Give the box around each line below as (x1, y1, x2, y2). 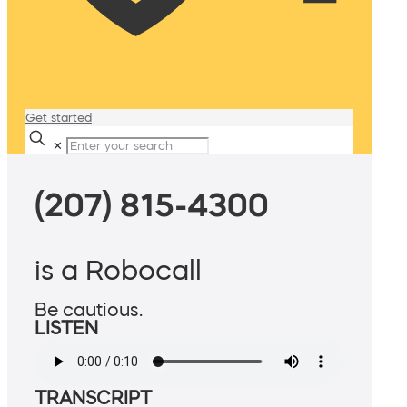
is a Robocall (35, 256, 202, 284)
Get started (25, 112, 92, 124)
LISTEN (35, 319, 98, 338)
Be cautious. (35, 301, 143, 320)
